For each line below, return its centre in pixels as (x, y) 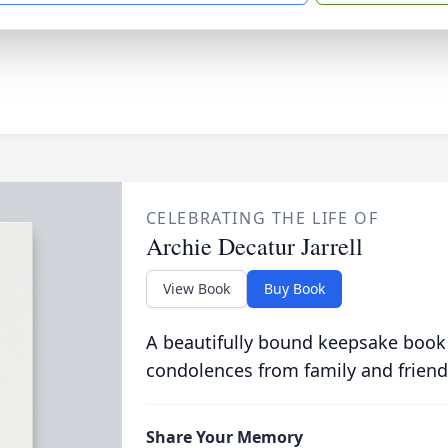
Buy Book (294, 288)
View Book (196, 288)
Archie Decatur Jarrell (254, 246)
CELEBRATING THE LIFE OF (262, 218)
